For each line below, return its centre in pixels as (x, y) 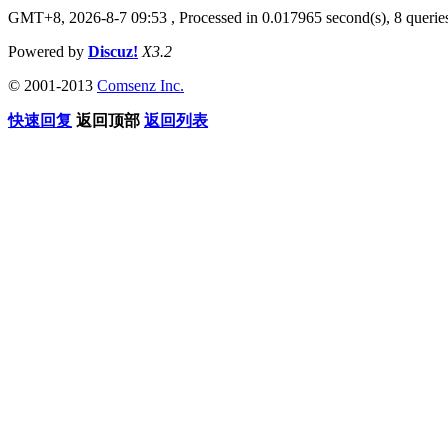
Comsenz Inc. (140, 85)
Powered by (48, 51)
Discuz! (113, 51)
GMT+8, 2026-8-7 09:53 (87, 17)
